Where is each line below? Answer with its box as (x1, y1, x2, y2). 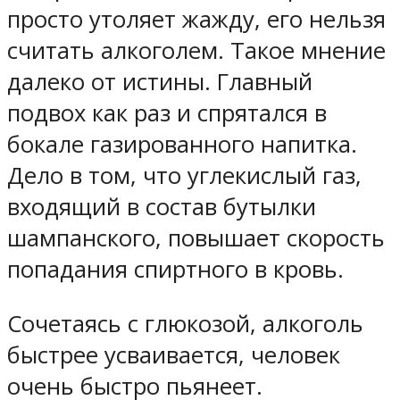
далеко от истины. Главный (7, 66, 312, 98)
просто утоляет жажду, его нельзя (7, 4, 386, 36)
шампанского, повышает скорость (7, 222, 385, 254)
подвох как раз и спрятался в (7, 97, 327, 129)
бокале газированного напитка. (7, 129, 357, 161)
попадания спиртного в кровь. (7, 254, 344, 286)
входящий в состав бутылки (7, 191, 316, 223)
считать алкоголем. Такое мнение (7, 35, 386, 67)
